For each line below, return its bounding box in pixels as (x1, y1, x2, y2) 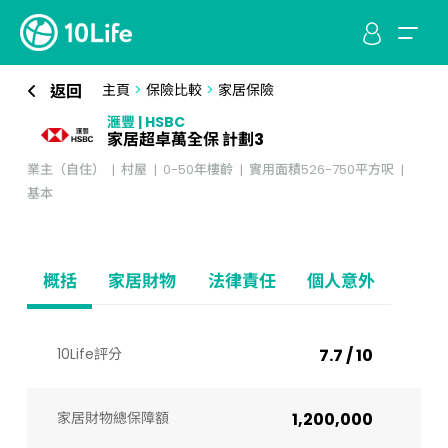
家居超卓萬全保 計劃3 (106, 128, 264, 151)
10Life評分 (56, 344, 122, 364)
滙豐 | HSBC (106, 112, 185, 132)
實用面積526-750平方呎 (248, 160, 394, 179)
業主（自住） (26, 160, 105, 179)
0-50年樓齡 (162, 160, 233, 179)
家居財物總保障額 (56, 408, 169, 428)
